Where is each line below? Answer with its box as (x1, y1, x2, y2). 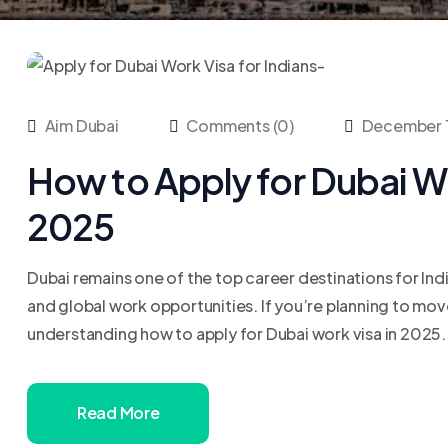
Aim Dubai (44, 114, 119, 136)
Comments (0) (183, 114, 295, 136)
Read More (77, 401, 160, 423)
